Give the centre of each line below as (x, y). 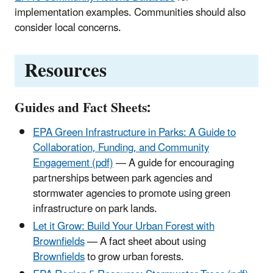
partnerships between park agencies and (122, 178)
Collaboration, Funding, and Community (121, 148)
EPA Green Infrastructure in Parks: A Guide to (134, 133)
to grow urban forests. (134, 257)
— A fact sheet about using (145, 242)
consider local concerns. (69, 28)
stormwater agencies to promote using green (132, 193)
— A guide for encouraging (174, 163)
